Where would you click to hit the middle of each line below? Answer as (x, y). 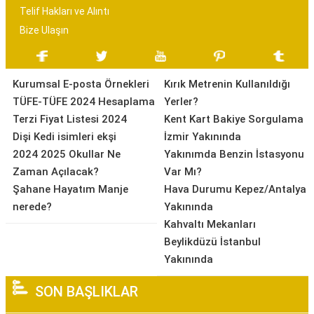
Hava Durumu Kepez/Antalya (235, 189)
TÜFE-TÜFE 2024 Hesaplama (84, 102)
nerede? (32, 207)
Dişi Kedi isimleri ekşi (64, 137)
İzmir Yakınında (203, 137)
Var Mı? (183, 172)
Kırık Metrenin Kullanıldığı (227, 84)
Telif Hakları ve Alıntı (64, 11)
